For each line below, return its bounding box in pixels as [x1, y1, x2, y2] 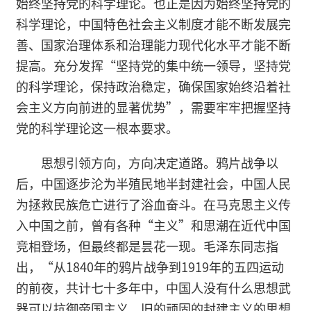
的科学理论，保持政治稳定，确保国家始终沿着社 [16, 77, 291, 96]
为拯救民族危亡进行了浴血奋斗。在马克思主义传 [16, 195, 291, 214]
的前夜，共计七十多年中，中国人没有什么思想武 [16, 278, 291, 297]
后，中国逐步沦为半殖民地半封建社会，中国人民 [16, 174, 291, 193]
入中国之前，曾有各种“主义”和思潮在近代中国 [16, 216, 291, 235]
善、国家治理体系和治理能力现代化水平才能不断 [16, 35, 291, 54]
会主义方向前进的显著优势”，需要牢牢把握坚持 [16, 98, 291, 117]
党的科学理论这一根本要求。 [16, 119, 178, 137]
